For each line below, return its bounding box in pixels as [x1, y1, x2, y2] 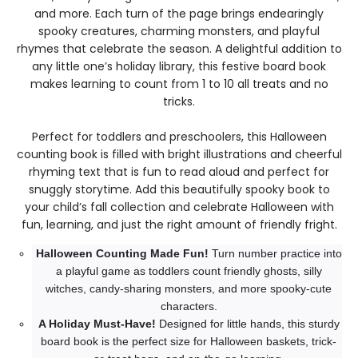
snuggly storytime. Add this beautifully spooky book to [28, 181, 330, 197]
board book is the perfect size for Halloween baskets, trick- [41, 335, 336, 348]
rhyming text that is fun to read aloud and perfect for [29, 164, 329, 180]
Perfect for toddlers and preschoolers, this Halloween [31, 129, 327, 145]
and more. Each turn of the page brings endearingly [34, 6, 324, 22]
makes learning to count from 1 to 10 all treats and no [30, 76, 328, 92]
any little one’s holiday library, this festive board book [32, 58, 326, 74]
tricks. [163, 93, 195, 109]
